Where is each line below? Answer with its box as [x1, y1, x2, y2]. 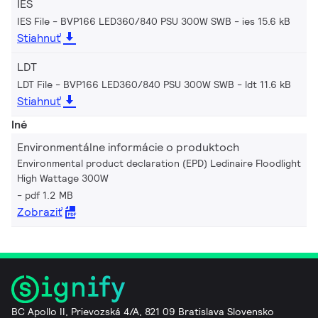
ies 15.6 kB [242, 14, 290, 28]
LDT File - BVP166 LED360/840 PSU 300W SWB [17, 77, 234, 91]
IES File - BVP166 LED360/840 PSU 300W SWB [17, 14, 231, 28]
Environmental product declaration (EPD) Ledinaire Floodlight [17, 156, 301, 170]
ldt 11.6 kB [245, 77, 291, 91]
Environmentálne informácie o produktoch [17, 139, 239, 155]
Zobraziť [17, 204, 62, 219]
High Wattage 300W [17, 171, 109, 185]
